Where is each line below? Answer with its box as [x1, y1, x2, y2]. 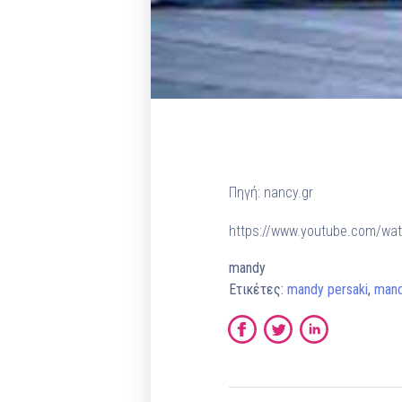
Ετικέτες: [228, 281, 287, 299]
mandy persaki [286, 281, 368, 299]
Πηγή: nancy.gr [228, 184, 313, 202]
